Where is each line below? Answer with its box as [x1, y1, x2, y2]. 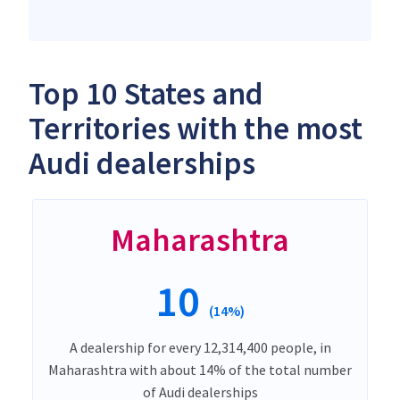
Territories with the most [29, 108, 362, 148]
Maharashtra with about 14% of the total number [48, 360, 352, 379]
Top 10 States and [29, 73, 263, 113]
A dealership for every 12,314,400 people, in [69, 337, 331, 356]
